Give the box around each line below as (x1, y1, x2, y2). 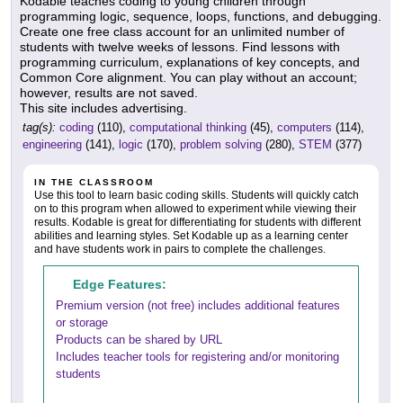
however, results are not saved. (20, 85, 198, 100)
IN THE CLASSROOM (34, 177, 154, 187)
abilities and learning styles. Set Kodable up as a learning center (34, 229, 348, 242)
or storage (56, 316, 108, 329)
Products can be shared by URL (56, 333, 222, 346)
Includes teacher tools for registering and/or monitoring (56, 350, 339, 363)
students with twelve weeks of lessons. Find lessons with (20, 40, 340, 54)
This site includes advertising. (20, 101, 187, 115)
